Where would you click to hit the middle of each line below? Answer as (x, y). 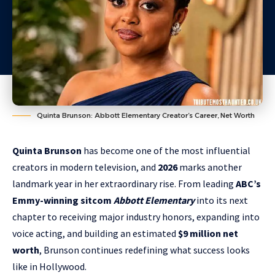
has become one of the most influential (166, 151)
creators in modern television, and (85, 167)
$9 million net (208, 234)
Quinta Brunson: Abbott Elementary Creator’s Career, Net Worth (146, 116)
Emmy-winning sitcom (63, 200)
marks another (210, 167)
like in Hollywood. (49, 267)
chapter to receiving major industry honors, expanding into (136, 217)
